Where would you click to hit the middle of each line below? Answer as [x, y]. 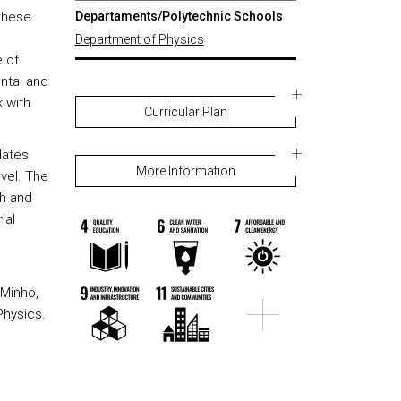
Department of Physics [139, 39]
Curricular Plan [185, 112]
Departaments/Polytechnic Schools [179, 16]
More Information [185, 171]
